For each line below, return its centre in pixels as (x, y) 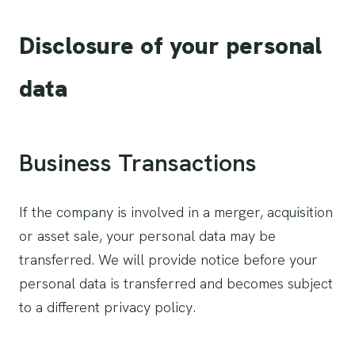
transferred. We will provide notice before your (168, 260)
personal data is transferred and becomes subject (176, 283)
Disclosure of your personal (170, 46)
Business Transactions (138, 163)
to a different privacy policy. (107, 307)
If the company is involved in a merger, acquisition (176, 212)
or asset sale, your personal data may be (147, 236)
